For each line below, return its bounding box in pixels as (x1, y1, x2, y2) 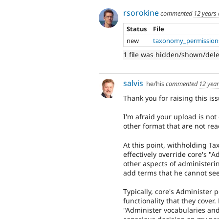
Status (127, 24, 147, 33)
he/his (146, 79, 165, 88)
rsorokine (123, 7, 159, 19)
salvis (123, 78, 143, 89)
